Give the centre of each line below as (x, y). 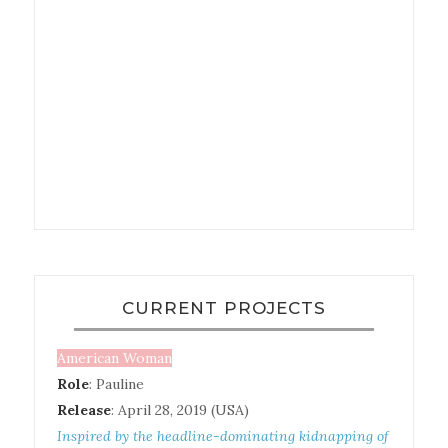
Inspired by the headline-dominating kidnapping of (223, 435)
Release (84, 409)
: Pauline (117, 383)
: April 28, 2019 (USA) (180, 409)
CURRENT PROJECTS (223, 307)
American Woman (115, 357)
